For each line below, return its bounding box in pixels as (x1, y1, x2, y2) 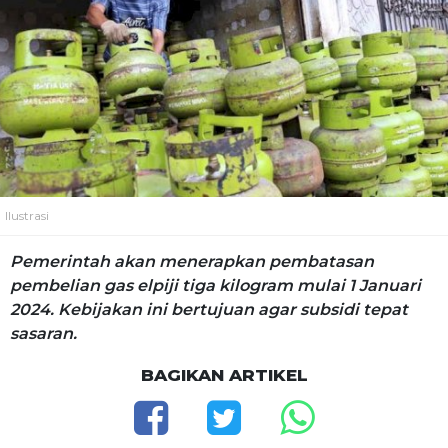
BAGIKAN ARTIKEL (140, 364, 308, 385)
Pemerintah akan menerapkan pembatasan (10, 251, 374, 271)
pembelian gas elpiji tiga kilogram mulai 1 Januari (10, 275, 421, 295)
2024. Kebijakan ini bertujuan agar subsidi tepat (10, 299, 408, 319)
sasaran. (10, 323, 81, 343)
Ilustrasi (5, 207, 49, 223)
